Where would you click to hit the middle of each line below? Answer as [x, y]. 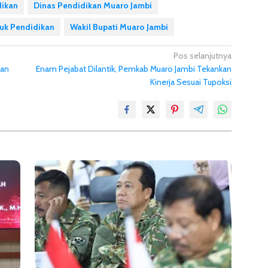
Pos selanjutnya [203, 55]
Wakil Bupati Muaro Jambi [119, 27]
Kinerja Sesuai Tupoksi [191, 82]
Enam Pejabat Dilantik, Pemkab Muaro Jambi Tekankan [134, 68]
